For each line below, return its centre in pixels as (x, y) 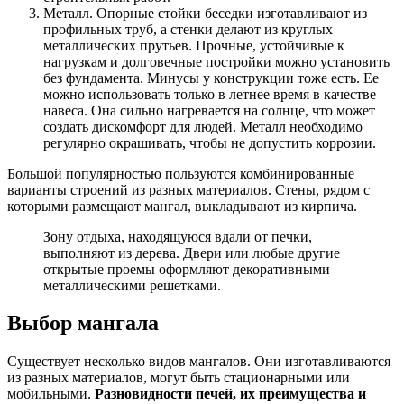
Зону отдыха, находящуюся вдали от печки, (178, 236)
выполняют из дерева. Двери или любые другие (192, 252)
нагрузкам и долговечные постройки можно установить (216, 61)
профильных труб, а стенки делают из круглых (188, 29)
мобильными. (51, 394)
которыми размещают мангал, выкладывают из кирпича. (182, 206)
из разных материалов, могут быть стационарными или (179, 378)
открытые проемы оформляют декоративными (187, 269)
